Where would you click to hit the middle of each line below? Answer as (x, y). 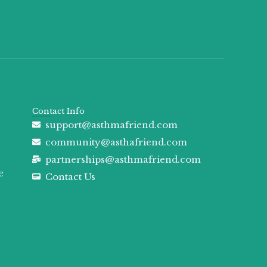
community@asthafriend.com (117, 142)
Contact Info (58, 111)
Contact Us (71, 176)
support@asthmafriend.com (112, 125)
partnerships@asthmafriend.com (123, 159)
